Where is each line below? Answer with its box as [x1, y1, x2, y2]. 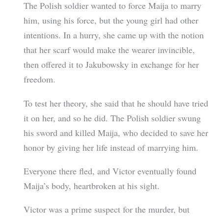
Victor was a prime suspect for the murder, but [23, 203, 190, 215]
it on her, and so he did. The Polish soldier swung [23, 111, 201, 124]
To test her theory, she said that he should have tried [23, 97, 208, 109]
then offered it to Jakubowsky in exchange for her [23, 58, 199, 71]
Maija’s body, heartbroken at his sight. [23, 179, 163, 192]
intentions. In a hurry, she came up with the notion [23, 29, 204, 41]
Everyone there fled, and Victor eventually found [23, 165, 196, 177]
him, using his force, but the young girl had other [23, 14, 198, 27]
